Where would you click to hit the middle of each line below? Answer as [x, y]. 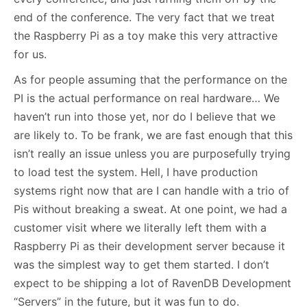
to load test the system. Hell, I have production [136, 172]
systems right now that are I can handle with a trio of [151, 190]
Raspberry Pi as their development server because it [149, 246]
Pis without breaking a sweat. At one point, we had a [150, 209]
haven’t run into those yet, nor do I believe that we [145, 116]
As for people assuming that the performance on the [150, 79]
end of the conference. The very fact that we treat [144, 17]
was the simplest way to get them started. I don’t [142, 264]
